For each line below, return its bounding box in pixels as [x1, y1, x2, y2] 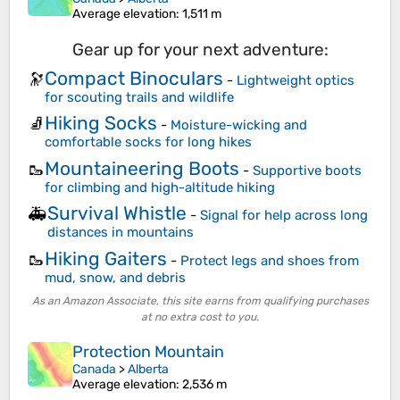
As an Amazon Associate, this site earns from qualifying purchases [31, 295, 369, 308]
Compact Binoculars [45, 66, 223, 89]
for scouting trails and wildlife [45, 88, 234, 105]
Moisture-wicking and [171, 117, 307, 134]
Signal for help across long [200, 207, 368, 224]
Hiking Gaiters [45, 246, 167, 270]
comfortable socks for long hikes [45, 134, 252, 151]
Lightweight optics [237, 71, 354, 88]
